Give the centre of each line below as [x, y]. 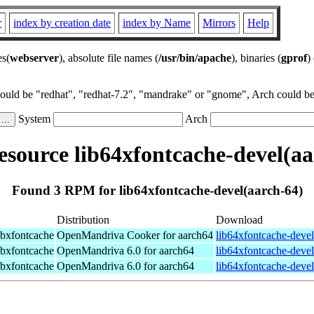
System [34, 119]
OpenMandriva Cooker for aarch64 [135, 235]
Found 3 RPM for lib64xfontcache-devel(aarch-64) [157, 190]
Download [239, 219]
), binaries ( [256, 58]
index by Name [157, 23]
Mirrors [219, 23]
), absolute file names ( [109, 58]
